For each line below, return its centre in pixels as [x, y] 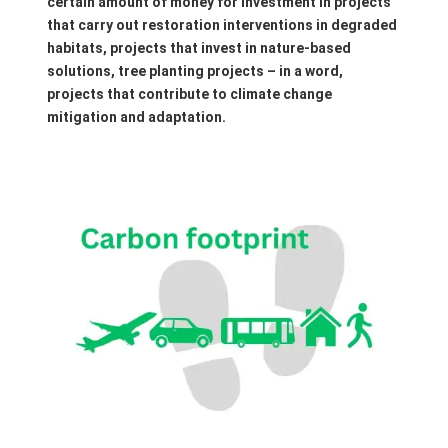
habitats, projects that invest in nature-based [198, 47]
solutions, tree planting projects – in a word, [194, 70]
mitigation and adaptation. [136, 116]
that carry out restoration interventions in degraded [221, 24]
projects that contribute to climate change [189, 93]
